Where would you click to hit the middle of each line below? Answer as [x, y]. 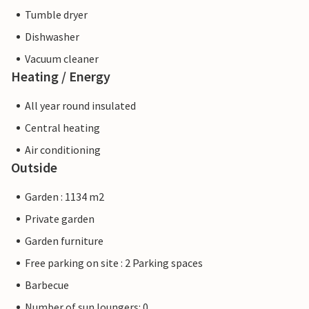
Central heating [62, 128]
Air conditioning [63, 150]
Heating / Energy [61, 77]
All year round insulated [80, 106]
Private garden [60, 219]
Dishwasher [52, 37]
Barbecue [47, 285]
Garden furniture [64, 241]
